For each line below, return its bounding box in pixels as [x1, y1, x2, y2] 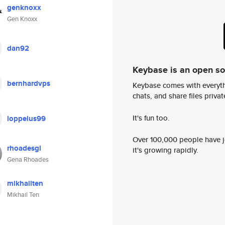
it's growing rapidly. [133, 145, 198, 156]
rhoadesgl [7, 143, 41, 154]
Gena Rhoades [7, 155, 49, 164]
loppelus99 [7, 113, 46, 124]
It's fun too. [133, 112, 170, 123]
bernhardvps [7, 78, 50, 89]
